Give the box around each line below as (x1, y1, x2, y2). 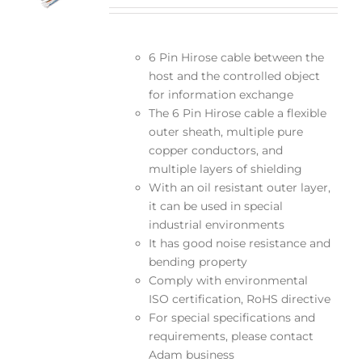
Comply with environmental (148, 272, 308, 288)
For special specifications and (148, 309, 315, 325)
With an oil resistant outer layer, (148, 179, 330, 195)
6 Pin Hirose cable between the (148, 49, 324, 65)
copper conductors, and (148, 142, 283, 158)
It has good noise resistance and (148, 235, 330, 250)
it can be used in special (148, 198, 283, 213)
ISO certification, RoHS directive (148, 291, 330, 306)
